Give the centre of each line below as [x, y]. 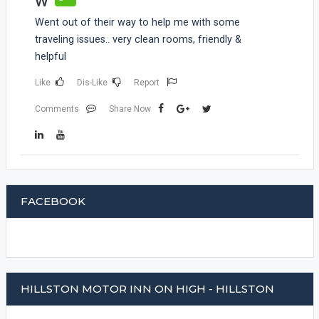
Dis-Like [92, 83]
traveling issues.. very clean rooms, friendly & [138, 40]
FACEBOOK [53, 202]
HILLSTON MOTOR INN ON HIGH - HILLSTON [147, 289]
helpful [50, 57]
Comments [57, 109]
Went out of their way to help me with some [137, 23]
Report [146, 83]
